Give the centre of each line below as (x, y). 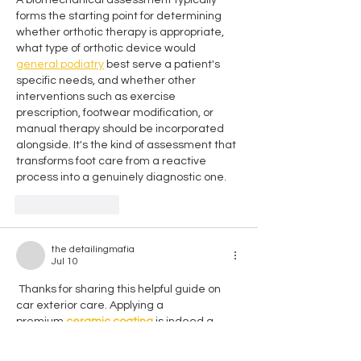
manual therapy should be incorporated (121, 129)
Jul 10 (65, 261)
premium (41, 321)
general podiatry (60, 64)
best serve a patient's (163, 64)
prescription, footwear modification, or (116, 112)
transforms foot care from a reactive (112, 161)
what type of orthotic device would (107, 48)
